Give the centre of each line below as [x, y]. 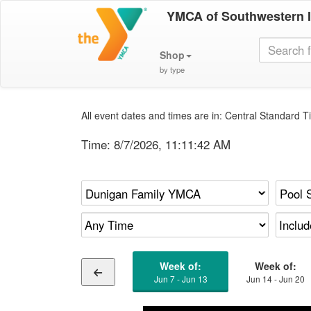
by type [172, 69]
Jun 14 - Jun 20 [276, 279]
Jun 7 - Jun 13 [180, 279]
